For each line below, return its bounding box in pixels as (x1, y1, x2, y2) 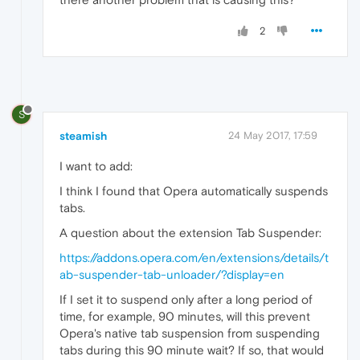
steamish (59, 129, 107, 143)
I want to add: (59, 159, 133, 174)
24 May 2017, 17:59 (228, 129, 317, 142)
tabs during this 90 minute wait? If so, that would (59, 343, 324, 358)
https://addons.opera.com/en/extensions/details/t (59, 251, 329, 265)
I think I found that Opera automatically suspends (59, 184, 328, 198)
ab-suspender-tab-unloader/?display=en (59, 268, 284, 282)
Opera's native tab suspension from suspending (59, 326, 320, 341)
